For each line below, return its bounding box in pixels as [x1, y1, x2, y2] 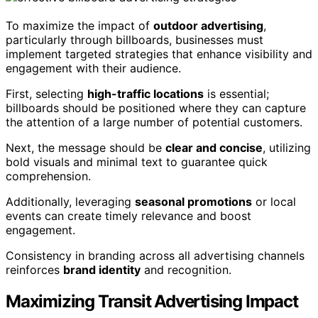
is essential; [204, 87, 269, 102]
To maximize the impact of [6, 18, 153, 33]
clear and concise [165, 141, 263, 155]
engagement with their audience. [6, 61, 181, 76]
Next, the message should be [6, 141, 165, 155]
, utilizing [263, 141, 311, 155]
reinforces [6, 263, 63, 278]
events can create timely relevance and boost [6, 209, 251, 224]
